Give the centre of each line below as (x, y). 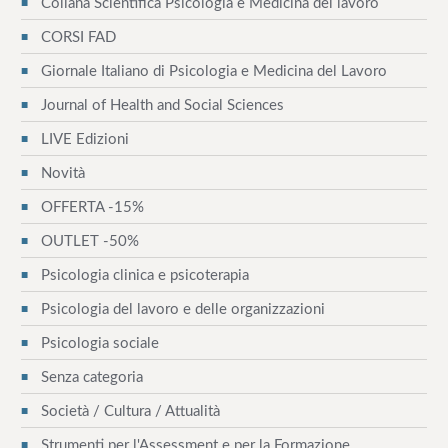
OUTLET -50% (89, 241)
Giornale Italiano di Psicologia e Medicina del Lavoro (213, 71)
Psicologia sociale (99, 343)
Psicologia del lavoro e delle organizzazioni (182, 309)
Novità (62, 173)
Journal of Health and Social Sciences (162, 105)
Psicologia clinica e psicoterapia (144, 275)
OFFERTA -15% (92, 207)
